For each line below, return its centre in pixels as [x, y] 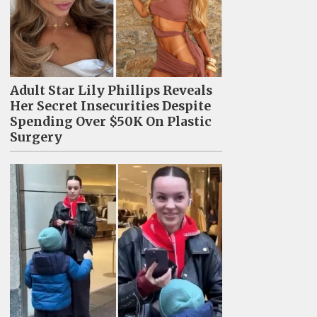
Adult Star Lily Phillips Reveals [111, 91]
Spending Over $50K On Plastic [110, 122]
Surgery [36, 138]
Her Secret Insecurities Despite [110, 106]
